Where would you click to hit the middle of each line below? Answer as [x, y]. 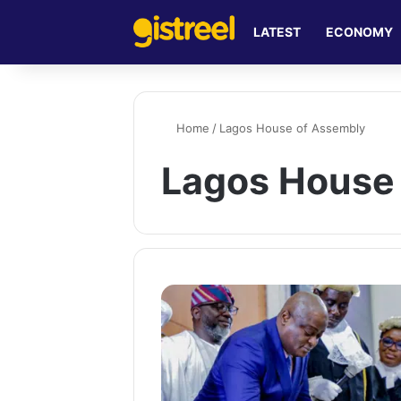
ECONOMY [360, 32]
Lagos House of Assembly [293, 128]
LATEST [277, 32]
